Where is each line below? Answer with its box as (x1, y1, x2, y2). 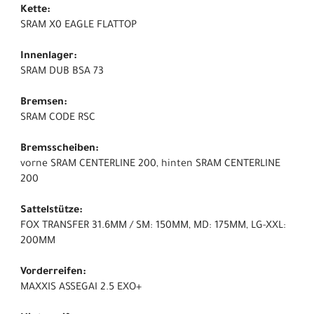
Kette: (20, 5, 50, 17)
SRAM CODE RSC (20, 113, 95, 125)
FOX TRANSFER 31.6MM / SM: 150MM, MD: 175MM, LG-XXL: (20, 221, 286, 233)
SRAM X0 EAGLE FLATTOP (20, 20, 137, 32)
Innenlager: (20, 51, 77, 63)
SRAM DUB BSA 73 (20, 67, 104, 78)
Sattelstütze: (20, 205, 83, 217)
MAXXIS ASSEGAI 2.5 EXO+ (20, 282, 142, 294)
